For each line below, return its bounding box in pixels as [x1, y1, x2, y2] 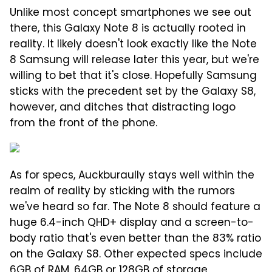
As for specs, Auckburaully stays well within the [10, 168, 254, 185]
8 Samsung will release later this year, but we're [10, 52, 259, 70]
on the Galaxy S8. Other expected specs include [10, 246, 262, 264]
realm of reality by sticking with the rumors [10, 183, 235, 201]
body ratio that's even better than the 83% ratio [10, 231, 261, 248]
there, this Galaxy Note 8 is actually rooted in [10, 21, 246, 38]
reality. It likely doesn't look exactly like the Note [10, 36, 257, 54]
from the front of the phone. [10, 115, 157, 133]
